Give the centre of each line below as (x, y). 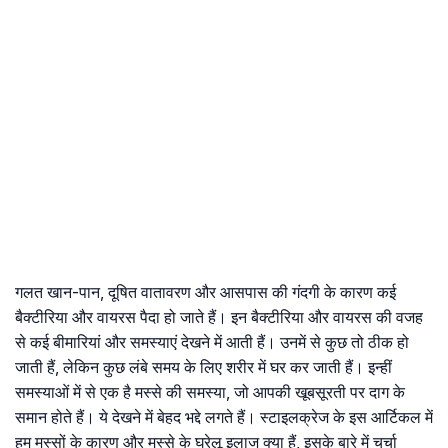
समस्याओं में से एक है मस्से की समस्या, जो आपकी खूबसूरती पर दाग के (210, 392)
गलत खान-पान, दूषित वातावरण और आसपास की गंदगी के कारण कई (205, 292)
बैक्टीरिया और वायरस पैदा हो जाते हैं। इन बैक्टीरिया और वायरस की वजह (219, 317)
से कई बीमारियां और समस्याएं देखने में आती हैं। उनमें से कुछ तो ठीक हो (212, 342)
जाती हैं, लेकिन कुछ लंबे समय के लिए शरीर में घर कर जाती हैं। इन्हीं (203, 367)
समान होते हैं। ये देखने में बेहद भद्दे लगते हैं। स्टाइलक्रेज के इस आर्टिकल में (224, 417)
